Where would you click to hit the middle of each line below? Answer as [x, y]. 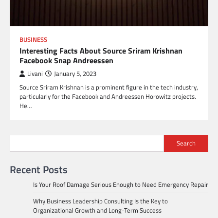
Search [186, 143]
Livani [35, 73]
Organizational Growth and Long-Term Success [97, 210]
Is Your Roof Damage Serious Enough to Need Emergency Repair [121, 184]
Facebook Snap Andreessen [66, 60]
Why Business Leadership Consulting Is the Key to [100, 201]
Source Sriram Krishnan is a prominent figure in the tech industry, [109, 87]
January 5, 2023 [75, 73]
